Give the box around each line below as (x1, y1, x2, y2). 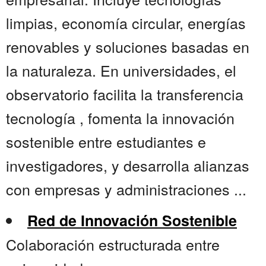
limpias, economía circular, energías (6, 12, 246, 34)
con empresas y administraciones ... (6, 178, 246, 200)
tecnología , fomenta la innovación (6, 107, 235, 129)
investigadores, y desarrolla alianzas (6, 154, 249, 176)
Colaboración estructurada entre (6, 233, 220, 255)
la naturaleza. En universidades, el (6, 59, 236, 81)
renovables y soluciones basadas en (6, 36, 249, 58)
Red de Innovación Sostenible (27, 210, 237, 232)
